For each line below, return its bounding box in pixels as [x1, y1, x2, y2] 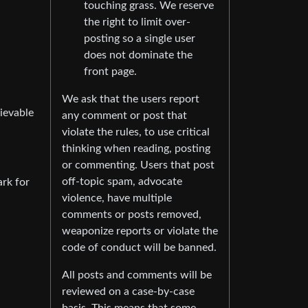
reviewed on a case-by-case [62, 285, 195, 297]
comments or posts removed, [62, 208, 201, 220]
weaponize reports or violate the [62, 225, 218, 236]
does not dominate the [84, 49, 192, 60]
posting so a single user [84, 32, 195, 44]
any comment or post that [62, 109, 187, 121]
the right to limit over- [84, 16, 190, 27]
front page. [84, 65, 137, 77]
